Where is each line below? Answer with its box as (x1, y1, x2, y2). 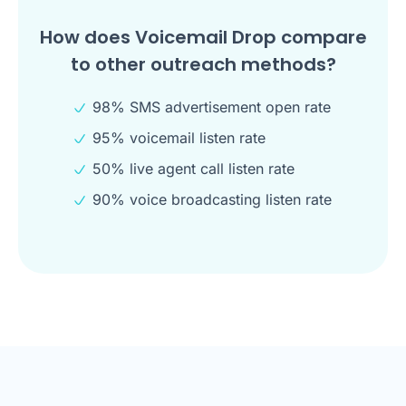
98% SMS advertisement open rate (92, 98, 331, 116)
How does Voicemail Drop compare (39, 24, 367, 50)
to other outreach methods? (70, 52, 336, 77)
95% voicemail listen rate (92, 129, 266, 147)
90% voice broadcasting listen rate (92, 190, 332, 208)
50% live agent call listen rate (92, 159, 295, 178)
